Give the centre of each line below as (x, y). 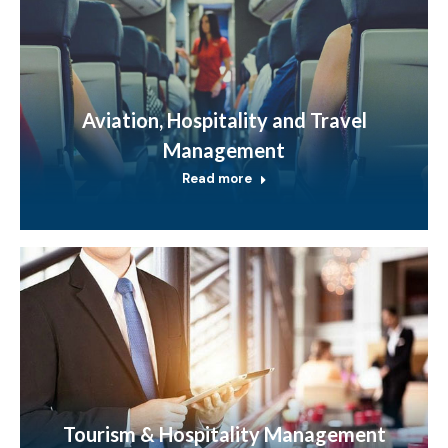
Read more (216, 178)
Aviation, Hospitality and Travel (224, 119)
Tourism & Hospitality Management (224, 433)
